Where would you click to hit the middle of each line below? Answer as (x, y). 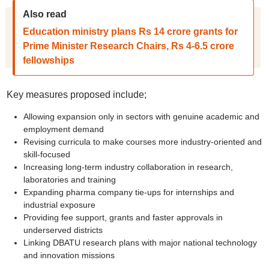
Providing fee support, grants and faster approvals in (123, 217)
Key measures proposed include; (76, 95)
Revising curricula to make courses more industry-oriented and (142, 142)
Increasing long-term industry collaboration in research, (128, 167)
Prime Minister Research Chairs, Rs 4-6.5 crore (128, 46)
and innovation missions (69, 255)
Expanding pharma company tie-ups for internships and (128, 192)
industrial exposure (59, 205)
